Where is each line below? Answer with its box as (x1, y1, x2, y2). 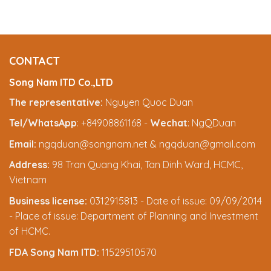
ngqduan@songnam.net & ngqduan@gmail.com (36, 137, 255, 150)
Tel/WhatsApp (9, 117, 77, 129)
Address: (9, 158, 50, 171)
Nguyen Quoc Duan (103, 96, 193, 108)
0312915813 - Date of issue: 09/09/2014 (87, 194, 262, 207)
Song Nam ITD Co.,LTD (9, 76, 113, 88)
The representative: (9, 96, 103, 108)
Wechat (150, 117, 188, 129)
